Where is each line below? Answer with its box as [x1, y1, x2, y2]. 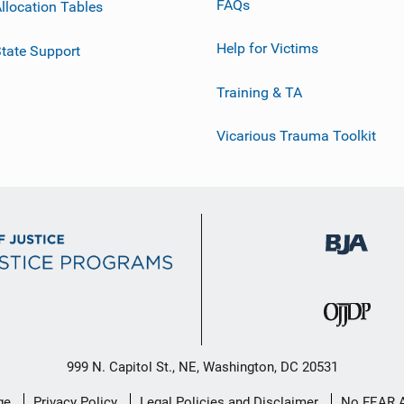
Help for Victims [216, 39, 318, 57]
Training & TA [216, 83, 302, 101]
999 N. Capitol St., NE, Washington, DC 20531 [66, 358, 338, 375]
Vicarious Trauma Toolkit [216, 127, 376, 145]
